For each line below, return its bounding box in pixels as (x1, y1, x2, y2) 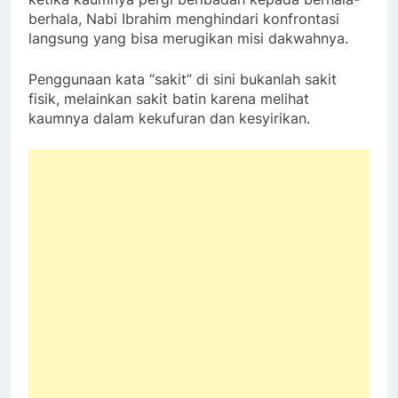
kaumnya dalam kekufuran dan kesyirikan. (28, 108, 310, 127)
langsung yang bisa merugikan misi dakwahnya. (28, 28, 348, 47)
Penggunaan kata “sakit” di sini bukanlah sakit (28, 69, 337, 88)
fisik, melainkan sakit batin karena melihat (28, 89, 309, 107)
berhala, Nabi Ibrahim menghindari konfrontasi (28, 9, 339, 28)
